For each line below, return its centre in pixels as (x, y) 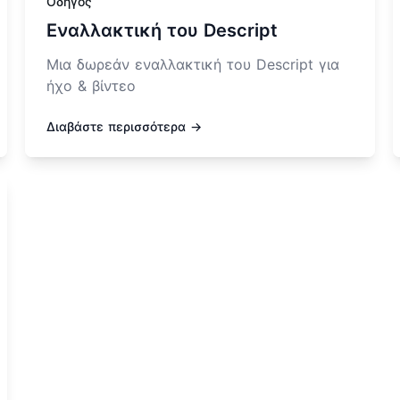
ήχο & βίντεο (91, 86)
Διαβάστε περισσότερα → (124, 127)
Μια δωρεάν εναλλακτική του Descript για (193, 65)
